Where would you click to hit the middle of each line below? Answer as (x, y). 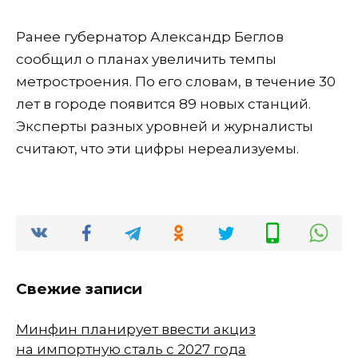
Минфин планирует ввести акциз (136, 329)
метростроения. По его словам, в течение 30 (176, 82)
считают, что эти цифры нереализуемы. (157, 149)
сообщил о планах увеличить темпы (146, 60)
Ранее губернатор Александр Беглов (150, 37)
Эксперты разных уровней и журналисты (165, 127)
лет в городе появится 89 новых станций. (163, 104)
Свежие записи (79, 289)
